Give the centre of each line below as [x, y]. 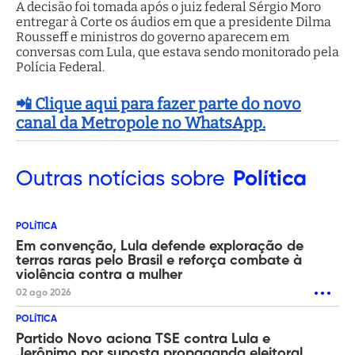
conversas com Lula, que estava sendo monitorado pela [177, 52]
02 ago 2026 [44, 294]
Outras [49, 180]
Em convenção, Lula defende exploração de [160, 247]
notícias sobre [154, 180]
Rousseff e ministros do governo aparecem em [153, 37]
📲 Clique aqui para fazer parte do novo [158, 104]
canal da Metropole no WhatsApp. [141, 123]
